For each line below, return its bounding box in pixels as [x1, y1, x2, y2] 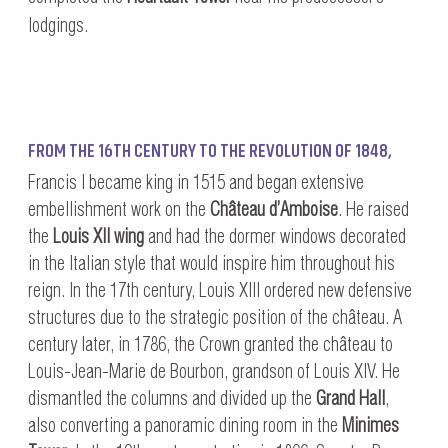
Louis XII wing [52, 225, 144, 249]
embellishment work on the [27, 198, 206, 222]
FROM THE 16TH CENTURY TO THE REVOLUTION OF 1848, [27, 137, 392, 161]
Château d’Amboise [205, 198, 338, 222]
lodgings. [27, 13, 88, 37]
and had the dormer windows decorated [143, 225, 406, 249]
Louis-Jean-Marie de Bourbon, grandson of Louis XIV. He [27, 360, 400, 384]
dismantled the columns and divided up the [27, 387, 316, 411]
